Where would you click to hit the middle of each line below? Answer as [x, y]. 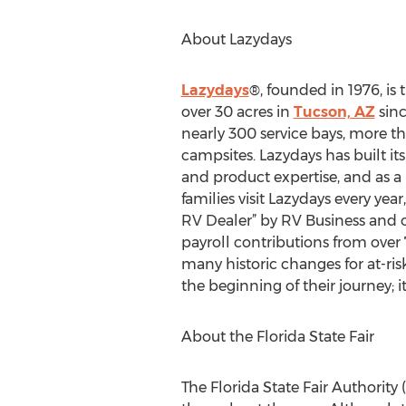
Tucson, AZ [334, 112]
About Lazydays [236, 39]
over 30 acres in [237, 112]
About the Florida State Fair [277, 337]
